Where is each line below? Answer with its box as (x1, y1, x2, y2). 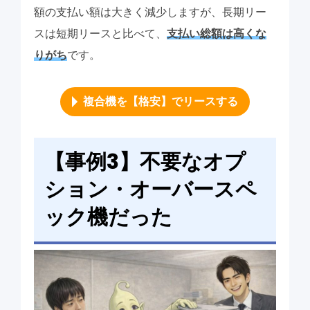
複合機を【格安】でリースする (83, 95, 238, 108)
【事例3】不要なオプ (44, 147, 246, 177)
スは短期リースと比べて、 (33, 28, 167, 40)
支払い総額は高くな (166, 28, 266, 40)
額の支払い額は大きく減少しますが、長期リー (33, 6, 266, 19)
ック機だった (44, 203, 172, 232)
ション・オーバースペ (44, 175, 257, 205)
